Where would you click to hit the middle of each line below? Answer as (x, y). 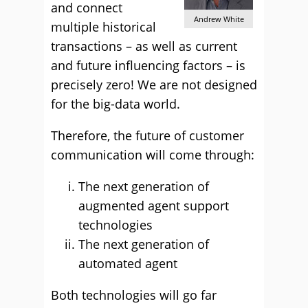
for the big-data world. (115, 104)
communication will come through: (153, 155)
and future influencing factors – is (148, 65)
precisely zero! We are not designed (154, 85)
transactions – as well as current (144, 46)
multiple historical (103, 27)
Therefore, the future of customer (147, 135)
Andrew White (219, 19)
